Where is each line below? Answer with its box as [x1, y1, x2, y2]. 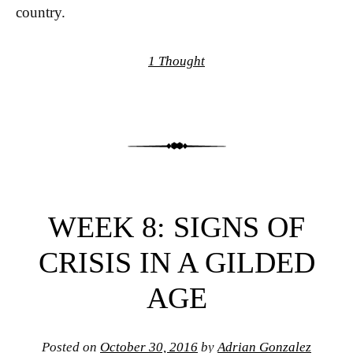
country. [16, 3, 65, 20]
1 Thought [148, 54, 205, 69]
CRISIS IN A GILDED [38, 246, 315, 280]
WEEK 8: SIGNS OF [48, 210, 305, 244]
